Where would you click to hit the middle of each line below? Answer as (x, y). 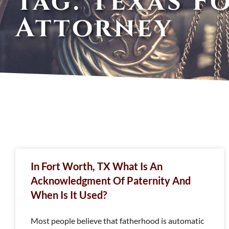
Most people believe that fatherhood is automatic (117, 221)
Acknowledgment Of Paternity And (111, 180)
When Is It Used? (69, 195)
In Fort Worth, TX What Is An (97, 166)
